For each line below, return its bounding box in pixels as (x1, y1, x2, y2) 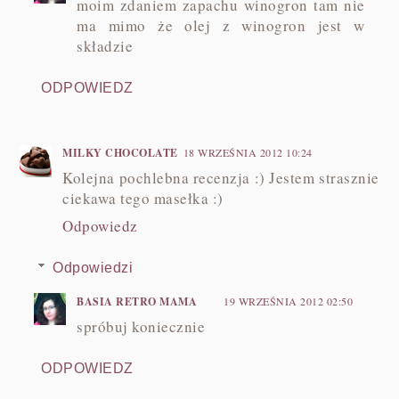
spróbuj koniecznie (77, 315, 206, 337)
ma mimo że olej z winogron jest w (77, 14, 365, 36)
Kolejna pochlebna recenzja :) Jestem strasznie (62, 167, 379, 188)
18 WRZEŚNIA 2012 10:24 (183, 144, 313, 159)
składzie (77, 35, 134, 56)
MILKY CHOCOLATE (62, 144, 178, 160)
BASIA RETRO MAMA (77, 293, 198, 309)
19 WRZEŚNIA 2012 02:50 (224, 293, 354, 308)
